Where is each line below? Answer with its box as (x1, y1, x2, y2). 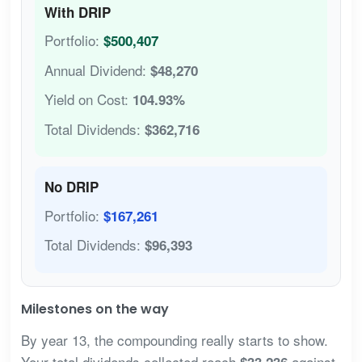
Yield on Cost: (44, 89, 133, 110)
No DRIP (44, 177, 99, 197)
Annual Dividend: (44, 59, 150, 80)
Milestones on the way (20, 299, 169, 318)
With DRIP (44, 2, 111, 22)
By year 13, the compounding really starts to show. (20, 329, 328, 350)
